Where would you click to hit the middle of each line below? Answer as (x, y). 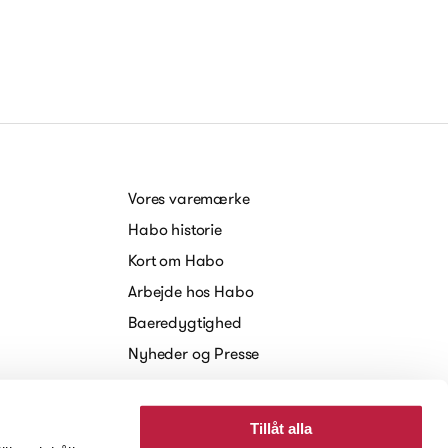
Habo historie (175, 229)
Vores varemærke (189, 198)
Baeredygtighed (185, 322)
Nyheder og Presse (194, 353)
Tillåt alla (281, 428)
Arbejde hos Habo (191, 291)
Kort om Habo (176, 260)
